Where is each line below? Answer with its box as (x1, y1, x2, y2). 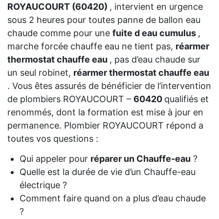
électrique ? (19, 179, 67, 190)
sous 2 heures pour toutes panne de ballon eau (7, 14, 200, 25)
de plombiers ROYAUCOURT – (7, 93, 133, 104)
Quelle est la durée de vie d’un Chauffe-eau (19, 166, 196, 177)
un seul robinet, (7, 67, 73, 78)
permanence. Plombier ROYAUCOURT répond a (7, 120, 203, 131)
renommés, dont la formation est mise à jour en (7, 107, 203, 117)
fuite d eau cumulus (112, 27, 198, 38)
